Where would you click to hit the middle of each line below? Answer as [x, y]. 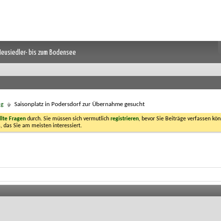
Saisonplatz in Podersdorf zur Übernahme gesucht [79, 104]
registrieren [125, 119]
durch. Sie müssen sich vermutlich [68, 119]
